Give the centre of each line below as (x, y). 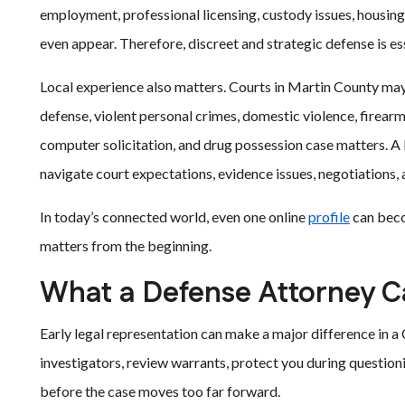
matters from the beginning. (126, 245)
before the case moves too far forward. (160, 391)
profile (329, 217)
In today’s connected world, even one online (174, 217)
